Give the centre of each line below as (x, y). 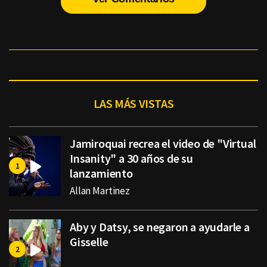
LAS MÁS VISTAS (133, 104)
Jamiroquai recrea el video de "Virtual (163, 144)
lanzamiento (101, 173)
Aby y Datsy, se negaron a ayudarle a (160, 227)
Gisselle (89, 242)
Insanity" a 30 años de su (132, 159)
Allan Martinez (100, 191)
